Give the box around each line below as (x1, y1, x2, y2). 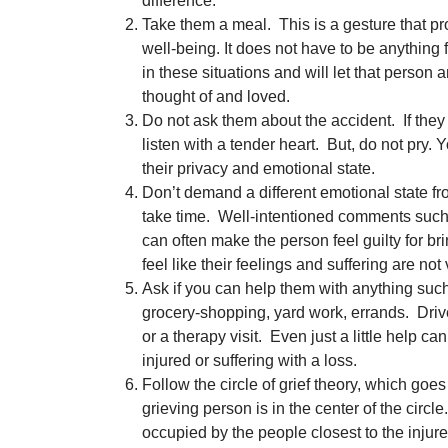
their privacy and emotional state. (142, 160, 375, 177)
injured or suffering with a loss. (142, 352, 357, 369)
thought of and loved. (142, 88, 290, 105)
